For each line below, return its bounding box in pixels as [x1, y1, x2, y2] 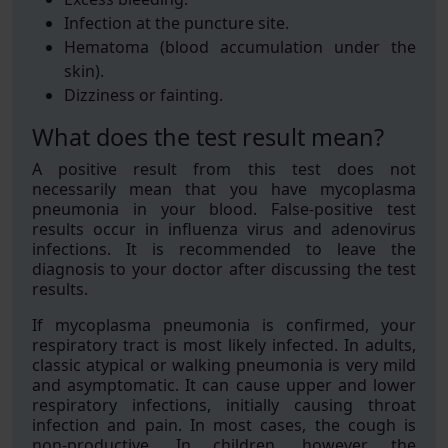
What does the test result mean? [32, 121, 384, 153]
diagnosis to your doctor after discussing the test [32, 258, 416, 280]
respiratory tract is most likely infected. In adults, [32, 334, 416, 356]
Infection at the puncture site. [64, 12, 289, 34]
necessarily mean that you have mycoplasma [32, 178, 416, 200]
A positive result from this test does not [32, 158, 416, 180]
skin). [64, 60, 104, 82]
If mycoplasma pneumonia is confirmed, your [32, 314, 416, 336]
